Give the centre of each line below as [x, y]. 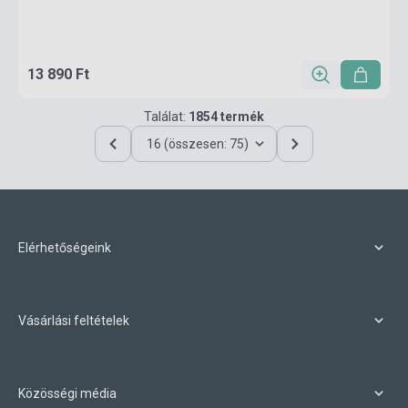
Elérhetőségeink [65, 248]
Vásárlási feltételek [74, 321]
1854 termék [226, 117]
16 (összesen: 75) [198, 144]
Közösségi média [67, 393]
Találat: [166, 117]
